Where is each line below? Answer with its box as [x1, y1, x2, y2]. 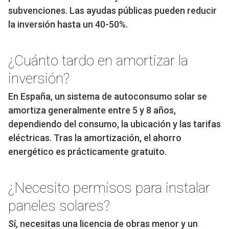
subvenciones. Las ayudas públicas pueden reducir [8, 5, 217, 16]
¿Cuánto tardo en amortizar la [8, 52, 188, 70]
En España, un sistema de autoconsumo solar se [8, 91, 207, 102]
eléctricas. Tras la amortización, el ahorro [8, 132, 181, 144]
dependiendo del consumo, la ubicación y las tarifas [8, 119, 221, 130]
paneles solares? [8, 197, 110, 215]
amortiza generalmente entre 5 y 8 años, [8, 105, 176, 116]
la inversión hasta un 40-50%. [8, 19, 128, 30]
